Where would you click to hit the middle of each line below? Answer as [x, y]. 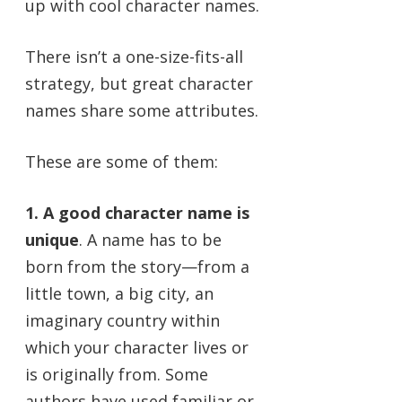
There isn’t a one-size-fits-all [134, 56]
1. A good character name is [137, 212]
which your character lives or [137, 347]
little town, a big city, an [119, 293]
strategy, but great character [139, 83]
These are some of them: [122, 161]
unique [52, 239]
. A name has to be [150, 239]
